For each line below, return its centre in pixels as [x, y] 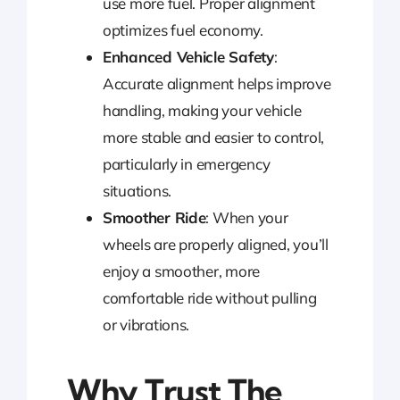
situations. [137, 191]
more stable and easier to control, [213, 137]
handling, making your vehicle [202, 111]
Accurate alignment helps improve [217, 84]
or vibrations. [146, 325]
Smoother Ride [154, 218]
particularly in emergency [186, 164]
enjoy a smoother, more [181, 271]
